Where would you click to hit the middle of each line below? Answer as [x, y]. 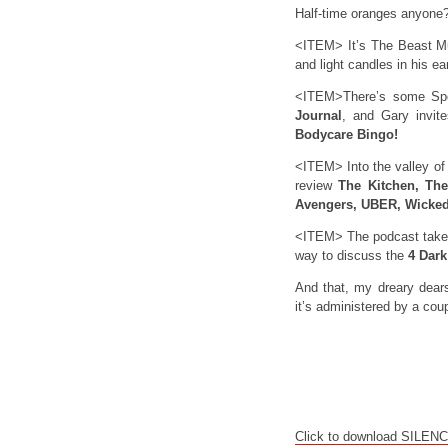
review [317, 185]
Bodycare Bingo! [346, 134]
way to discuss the [351, 255]
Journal [318, 115]
